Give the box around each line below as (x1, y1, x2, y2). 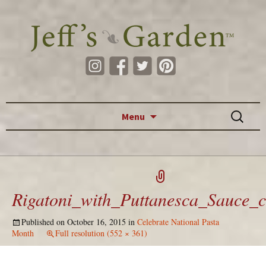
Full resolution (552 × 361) (55, 227, 147, 239)
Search (228, 104, 253, 116)
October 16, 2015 (67, 216, 126, 227)
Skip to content (156, 103, 213, 115)
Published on (21, 216, 67, 227)
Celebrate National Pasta (137, 216, 219, 227)
